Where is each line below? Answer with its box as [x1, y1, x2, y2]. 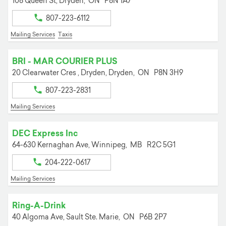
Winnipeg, [91, 141, 129, 150]
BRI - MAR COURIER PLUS [12, 56, 118, 67]
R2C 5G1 [147, 141, 176, 150]
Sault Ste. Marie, [66, 212, 122, 221]
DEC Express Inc [12, 128, 78, 139]
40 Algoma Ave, [12, 212, 66, 221]
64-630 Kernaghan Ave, [12, 141, 91, 150]
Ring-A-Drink [12, 200, 66, 210]
